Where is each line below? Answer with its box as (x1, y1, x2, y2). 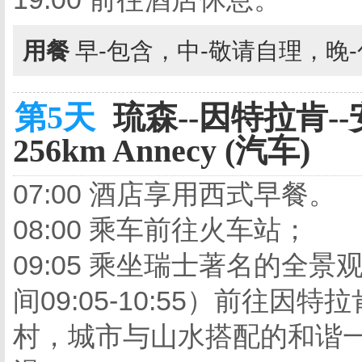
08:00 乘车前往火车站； (13, 214, 309, 245)
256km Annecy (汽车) (13, 133, 310, 169)
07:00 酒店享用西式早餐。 (13, 179, 336, 209)
